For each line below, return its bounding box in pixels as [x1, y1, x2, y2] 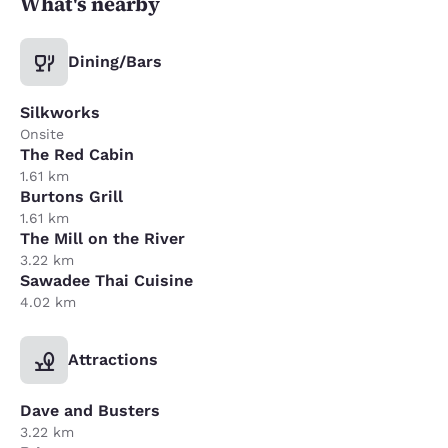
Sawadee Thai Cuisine [20, 270, 193, 290]
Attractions [68, 349, 158, 369]
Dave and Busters [20, 400, 160, 420]
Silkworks [20, 102, 100, 122]
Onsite [20, 125, 64, 142]
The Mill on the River [20, 228, 185, 248]
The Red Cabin [20, 144, 134, 164]
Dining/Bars [68, 51, 162, 71]
